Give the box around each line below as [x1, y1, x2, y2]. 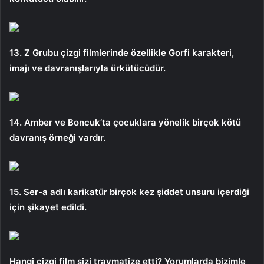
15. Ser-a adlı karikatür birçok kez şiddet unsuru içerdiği [9, 186, 249, 197]
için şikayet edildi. [9, 201, 87, 213]
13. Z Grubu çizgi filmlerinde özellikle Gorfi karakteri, [9, 47, 234, 58]
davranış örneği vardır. [9, 131, 105, 143]
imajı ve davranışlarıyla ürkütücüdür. [9, 62, 166, 74]
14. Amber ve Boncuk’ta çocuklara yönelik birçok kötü [9, 116, 241, 128]
